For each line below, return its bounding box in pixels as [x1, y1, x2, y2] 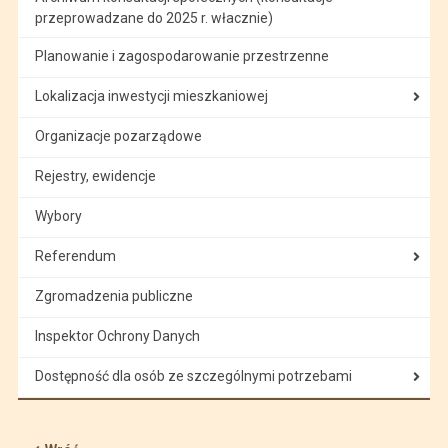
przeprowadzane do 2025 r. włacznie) [34, 9, 273, 26]
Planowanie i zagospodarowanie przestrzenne [34, 47, 329, 64]
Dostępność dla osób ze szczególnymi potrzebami [34, 367, 352, 384]
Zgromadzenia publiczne [34, 287, 193, 304]
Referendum [34, 247, 116, 264]
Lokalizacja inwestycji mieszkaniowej [34, 87, 268, 104]
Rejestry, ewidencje [34, 167, 156, 184]
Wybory [34, 207, 82, 224]
